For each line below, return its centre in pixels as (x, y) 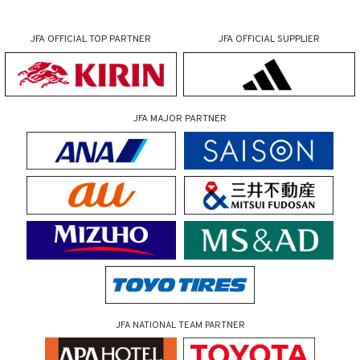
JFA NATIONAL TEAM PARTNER (180, 326)
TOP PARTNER (120, 39)
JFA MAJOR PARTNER (180, 119)
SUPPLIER (299, 39)
